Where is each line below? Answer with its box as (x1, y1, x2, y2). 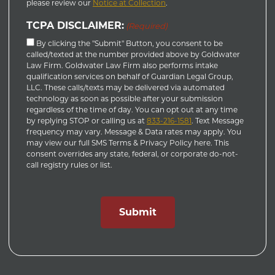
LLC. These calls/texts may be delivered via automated (26, 83, 225, 92)
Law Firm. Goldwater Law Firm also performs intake (26, 61, 218, 70)
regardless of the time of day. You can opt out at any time (26, 105, 238, 114)
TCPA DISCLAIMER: (26, 20, 124, 31)
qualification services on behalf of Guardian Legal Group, (26, 72, 233, 81)
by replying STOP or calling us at (26, 116, 147, 125)
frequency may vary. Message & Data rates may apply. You (26, 127, 241, 136)
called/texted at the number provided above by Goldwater (26, 50, 240, 59)
